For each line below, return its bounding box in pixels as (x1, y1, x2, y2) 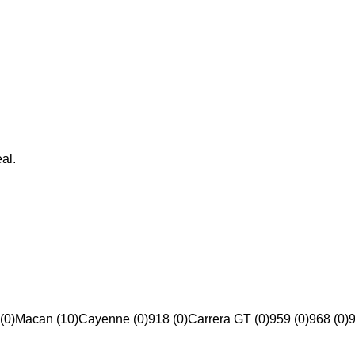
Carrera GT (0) (188, 312, 269, 326)
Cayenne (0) (78, 312, 148, 326)
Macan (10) (15, 312, 78, 326)
